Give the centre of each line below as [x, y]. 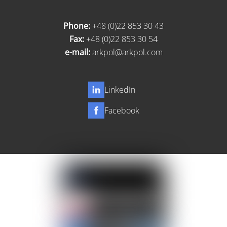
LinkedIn [120, 90]
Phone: [78, 26]
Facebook [122, 111]
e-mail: [77, 52]
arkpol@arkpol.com [127, 52]
